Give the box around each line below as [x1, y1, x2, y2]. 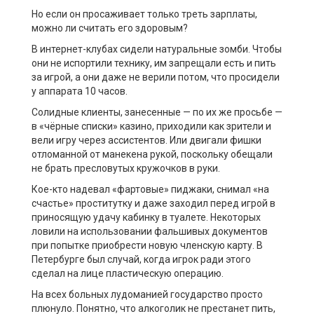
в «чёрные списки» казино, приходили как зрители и [32, 121, 271, 132]
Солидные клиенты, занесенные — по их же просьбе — [32, 107, 282, 118]
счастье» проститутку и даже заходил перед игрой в [32, 198, 275, 210]
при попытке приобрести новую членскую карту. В [32, 240, 263, 252]
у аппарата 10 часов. [32, 86, 128, 97]
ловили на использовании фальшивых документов [32, 226, 268, 238]
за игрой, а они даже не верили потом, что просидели [32, 71, 280, 83]
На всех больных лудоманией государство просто [32, 289, 263, 301]
